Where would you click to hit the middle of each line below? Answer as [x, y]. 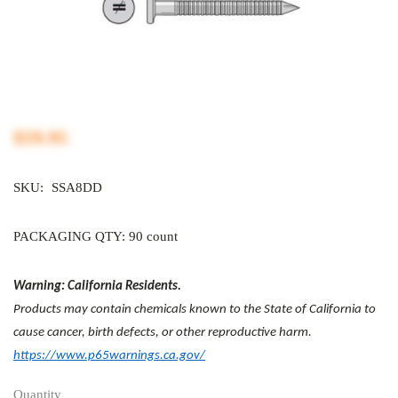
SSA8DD [77, 187]
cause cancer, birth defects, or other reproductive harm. [163, 333]
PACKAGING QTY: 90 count [96, 236]
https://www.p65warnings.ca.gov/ [109, 356]
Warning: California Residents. [97, 287]
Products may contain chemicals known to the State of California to [195, 310]
